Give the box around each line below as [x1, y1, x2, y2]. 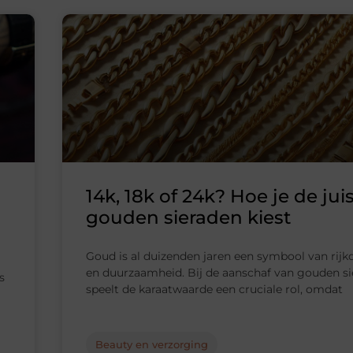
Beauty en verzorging [95, 338, 208, 351]
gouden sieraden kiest [86, 206, 292, 229]
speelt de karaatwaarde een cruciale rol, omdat [86, 282, 343, 297]
